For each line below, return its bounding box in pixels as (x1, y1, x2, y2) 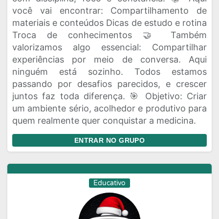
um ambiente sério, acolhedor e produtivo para (12, 103, 207, 113)
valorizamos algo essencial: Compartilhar (12, 42, 207, 52)
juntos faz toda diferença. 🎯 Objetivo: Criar (12, 91, 207, 101)
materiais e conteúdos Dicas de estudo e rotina (12, 18, 207, 28)
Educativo (93, 179, 126, 187)
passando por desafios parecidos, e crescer (12, 79, 207, 89)
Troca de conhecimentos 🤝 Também (12, 30, 207, 40)
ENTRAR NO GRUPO (74, 136, 145, 144)
